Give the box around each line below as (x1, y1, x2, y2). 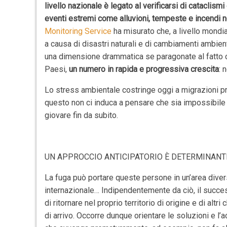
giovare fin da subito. (45, 110, 119, 120)
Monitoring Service (45, 26, 112, 36)
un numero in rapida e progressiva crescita (69, 64, 219, 74)
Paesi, (45, 64, 69, 74)
